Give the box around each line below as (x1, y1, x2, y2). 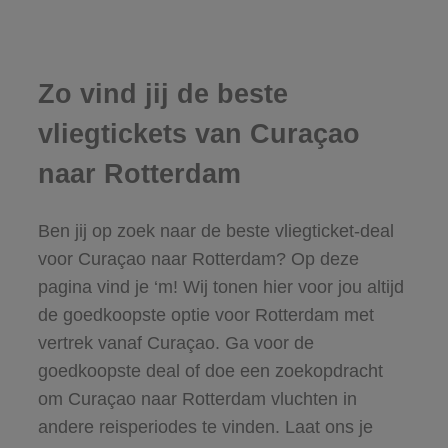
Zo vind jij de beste (37, 79, 288, 110)
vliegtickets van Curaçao (37, 119, 360, 150)
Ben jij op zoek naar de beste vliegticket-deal (37, 220, 394, 241)
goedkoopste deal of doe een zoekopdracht (37, 360, 383, 381)
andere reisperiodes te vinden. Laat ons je (37, 416, 373, 437)
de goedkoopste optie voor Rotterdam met (37, 304, 374, 325)
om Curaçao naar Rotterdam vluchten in (37, 388, 357, 409)
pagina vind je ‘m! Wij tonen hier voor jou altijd (37, 276, 404, 297)
